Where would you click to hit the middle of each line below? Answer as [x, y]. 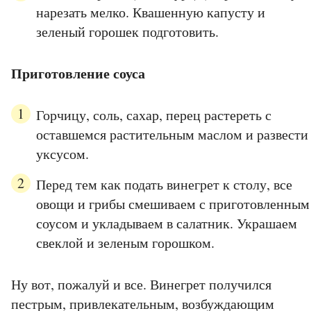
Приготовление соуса [78, 74]
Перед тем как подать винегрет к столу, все [164, 185]
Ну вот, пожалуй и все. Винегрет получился [141, 285]
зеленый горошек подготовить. [127, 32]
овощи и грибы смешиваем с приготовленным [173, 204]
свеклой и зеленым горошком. [125, 243]
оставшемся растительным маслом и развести [172, 135]
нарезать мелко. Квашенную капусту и [151, 12]
